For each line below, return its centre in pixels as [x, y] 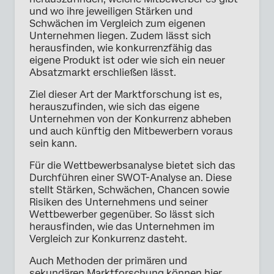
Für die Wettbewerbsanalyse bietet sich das [132, 166]
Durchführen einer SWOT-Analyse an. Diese [131, 178]
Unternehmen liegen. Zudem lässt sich [120, 36]
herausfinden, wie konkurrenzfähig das [121, 48]
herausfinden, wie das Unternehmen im [122, 227]
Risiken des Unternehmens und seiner [119, 202]
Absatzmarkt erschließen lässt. [103, 73]
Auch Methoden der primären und [108, 261]
